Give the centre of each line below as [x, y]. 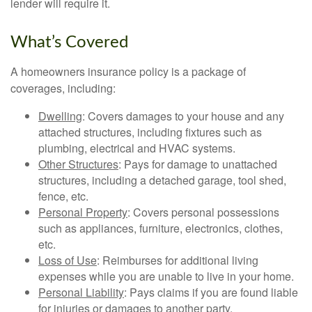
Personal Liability [81, 292]
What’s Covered [69, 42]
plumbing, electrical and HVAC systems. [137, 148]
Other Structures [78, 164]
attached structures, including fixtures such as [150, 132]
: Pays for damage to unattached [198, 164]
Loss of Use [68, 260]
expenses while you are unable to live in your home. [166, 276]
